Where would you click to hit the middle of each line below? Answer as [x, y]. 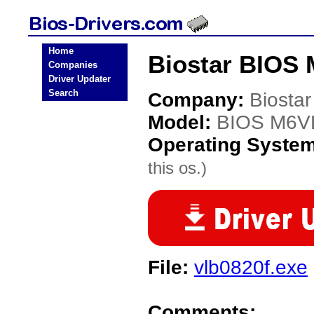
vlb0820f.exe [251, 267]
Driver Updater [80, 79]
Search [63, 93]
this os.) [177, 168]
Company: [199, 100]
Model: [182, 122]
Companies [73, 65]
